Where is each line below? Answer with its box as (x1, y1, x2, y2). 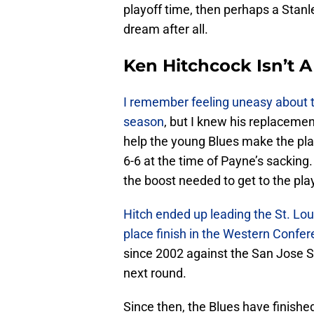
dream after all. (123, 22, 208, 37)
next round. (123, 266, 186, 281)
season (123, 114, 164, 130)
